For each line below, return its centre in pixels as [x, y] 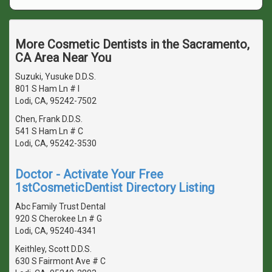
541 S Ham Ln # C [49, 131]
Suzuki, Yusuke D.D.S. [56, 76]
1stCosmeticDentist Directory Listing [115, 187]
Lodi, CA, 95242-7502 [56, 100]
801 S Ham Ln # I [47, 88]
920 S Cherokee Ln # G [59, 218]
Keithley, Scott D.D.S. [53, 249]
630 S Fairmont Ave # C [60, 261]
